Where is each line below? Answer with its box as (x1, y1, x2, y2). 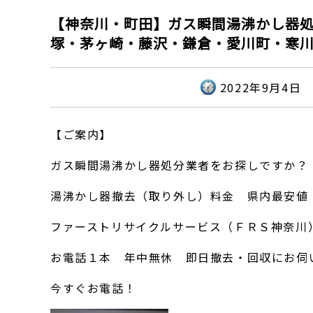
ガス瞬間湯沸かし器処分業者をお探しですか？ (50, 156, 309, 173)
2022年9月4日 (219, 79, 302, 96)
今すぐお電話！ (50, 279, 137, 296)
